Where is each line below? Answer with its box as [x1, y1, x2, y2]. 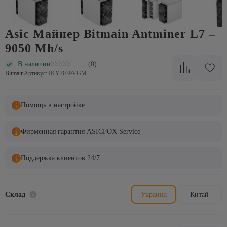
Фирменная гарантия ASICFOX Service [21, 128, 140, 135]
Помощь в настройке [21, 101, 85, 109]
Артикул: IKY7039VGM [24, 70, 87, 78]
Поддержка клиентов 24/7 [21, 154, 100, 162]
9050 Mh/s [5, 42, 63, 55]
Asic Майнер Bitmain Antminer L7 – [5, 27, 215, 41]
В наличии [18, 60, 51, 68]
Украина [140, 191, 167, 198]
